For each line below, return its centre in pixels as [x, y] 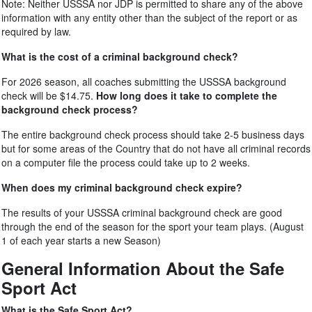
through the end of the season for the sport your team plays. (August [153, 226]
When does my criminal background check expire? [122, 187]
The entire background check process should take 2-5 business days [153, 134]
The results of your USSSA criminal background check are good [142, 212]
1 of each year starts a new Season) [81, 240]
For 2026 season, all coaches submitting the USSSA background [144, 81]
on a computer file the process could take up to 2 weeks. [126, 162]
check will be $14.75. [49, 95]
